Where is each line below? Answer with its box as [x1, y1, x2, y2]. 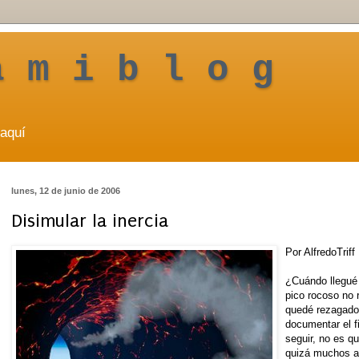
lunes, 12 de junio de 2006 [11, 186, 120, 196]
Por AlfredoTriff [285, 245, 355, 258]
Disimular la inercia [11, 210, 168, 232]
